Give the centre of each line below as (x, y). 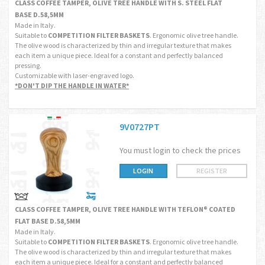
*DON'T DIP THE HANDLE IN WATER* (72, 85)
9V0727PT (139, 127)
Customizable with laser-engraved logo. (75, 75)
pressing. (28, 65)
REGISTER (212, 171)
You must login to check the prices (180, 150)
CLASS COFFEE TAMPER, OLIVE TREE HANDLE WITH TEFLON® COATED (125, 209)
